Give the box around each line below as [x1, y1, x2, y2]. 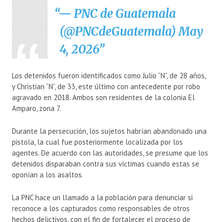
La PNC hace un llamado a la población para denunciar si [12, 192, 193, 202]
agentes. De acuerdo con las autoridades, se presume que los [12, 148, 208, 158]
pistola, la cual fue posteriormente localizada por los [12, 137, 183, 147]
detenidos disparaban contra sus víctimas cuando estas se [12, 159, 199, 168]
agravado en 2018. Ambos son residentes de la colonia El [12, 92, 195, 102]
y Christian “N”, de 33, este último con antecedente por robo [12, 81, 200, 91]
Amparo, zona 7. [12, 103, 61, 113]
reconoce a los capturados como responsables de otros [12, 203, 190, 213]
